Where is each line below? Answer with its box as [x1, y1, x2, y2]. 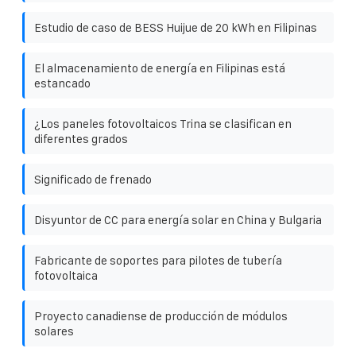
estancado [34, 75, 91, 90]
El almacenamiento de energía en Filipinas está [34, 60, 285, 75]
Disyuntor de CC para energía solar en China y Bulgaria [34, 212, 322, 226]
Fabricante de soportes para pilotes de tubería [34, 253, 282, 267]
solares [34, 323, 74, 338]
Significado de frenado [34, 172, 152, 186]
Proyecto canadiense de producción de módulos [34, 308, 288, 323]
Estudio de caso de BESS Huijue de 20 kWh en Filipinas [34, 20, 317, 34]
